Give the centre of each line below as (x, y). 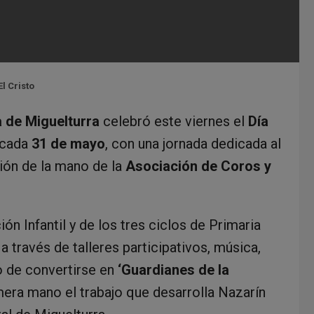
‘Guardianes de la (173, 269)
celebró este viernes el (174, 121)
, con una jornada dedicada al (193, 143)
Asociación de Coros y (198, 166)
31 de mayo (68, 143)
